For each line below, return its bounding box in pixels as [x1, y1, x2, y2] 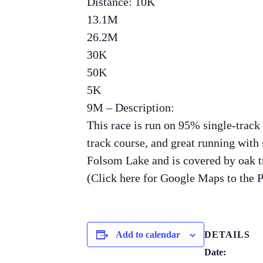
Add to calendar [115, 230, 180, 240]
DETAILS [204, 230, 250, 240]
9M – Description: [87, 101, 174, 114]
